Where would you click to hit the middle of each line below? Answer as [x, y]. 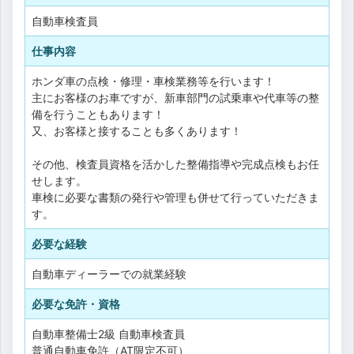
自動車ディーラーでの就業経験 [109, 273]
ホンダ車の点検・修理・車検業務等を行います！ [153, 81]
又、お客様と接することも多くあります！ [137, 130]
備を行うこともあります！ [98, 114]
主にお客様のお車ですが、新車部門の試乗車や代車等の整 [175, 97]
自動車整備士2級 [73, 333]
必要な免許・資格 [76, 303]
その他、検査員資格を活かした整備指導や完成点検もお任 [175, 164]
